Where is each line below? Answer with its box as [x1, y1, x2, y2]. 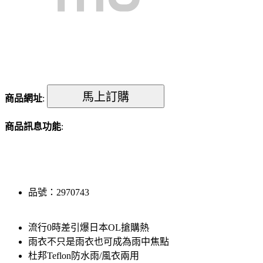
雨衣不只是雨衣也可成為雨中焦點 [28, 236, 169, 247]
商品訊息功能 [5, 121, 61, 131]
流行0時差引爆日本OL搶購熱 [28, 222, 149, 232]
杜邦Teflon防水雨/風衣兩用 [28, 250, 139, 261]
